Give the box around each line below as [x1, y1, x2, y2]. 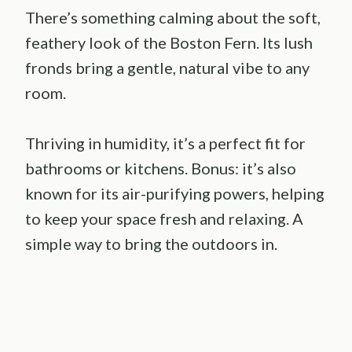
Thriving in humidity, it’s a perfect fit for [25, 133, 306, 152]
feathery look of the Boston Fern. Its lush [25, 32, 313, 52]
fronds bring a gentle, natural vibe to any [25, 57, 310, 77]
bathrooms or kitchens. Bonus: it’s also [25, 158, 296, 178]
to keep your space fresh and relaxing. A [25, 208, 303, 228]
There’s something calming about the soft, [25, 7, 321, 27]
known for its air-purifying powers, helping [25, 183, 324, 203]
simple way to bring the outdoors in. [25, 233, 277, 253]
